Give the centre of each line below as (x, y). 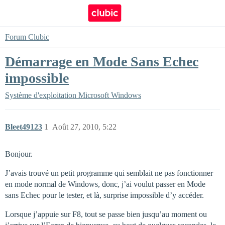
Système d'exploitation (41, 95)
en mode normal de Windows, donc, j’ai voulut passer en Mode (105, 184)
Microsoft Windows (110, 95)
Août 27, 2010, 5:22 (84, 127)
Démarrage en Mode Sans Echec (102, 62)
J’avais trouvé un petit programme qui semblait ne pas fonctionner (109, 173)
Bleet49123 (24, 127)
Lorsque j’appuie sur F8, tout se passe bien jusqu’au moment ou (106, 214)
